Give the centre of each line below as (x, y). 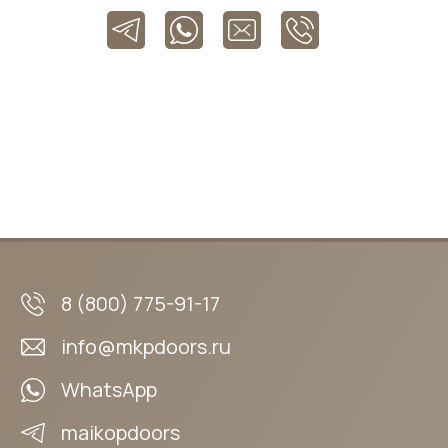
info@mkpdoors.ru (145, 346)
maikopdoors (120, 432)
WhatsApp (108, 389)
